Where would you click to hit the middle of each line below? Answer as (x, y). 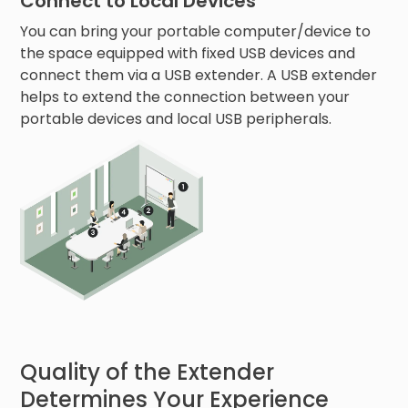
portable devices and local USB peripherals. (176, 118)
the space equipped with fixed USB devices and (188, 53)
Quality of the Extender (148, 372)
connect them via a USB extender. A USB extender (199, 75)
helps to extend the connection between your (185, 97)
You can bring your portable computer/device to (196, 31)
